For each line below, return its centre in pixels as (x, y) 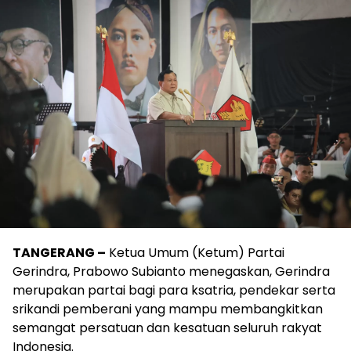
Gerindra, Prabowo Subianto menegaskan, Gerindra (171, 272)
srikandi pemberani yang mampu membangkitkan (168, 309)
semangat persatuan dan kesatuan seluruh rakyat (167, 328)
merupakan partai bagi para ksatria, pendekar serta (174, 291)
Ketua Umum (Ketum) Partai (195, 253)
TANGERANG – (59, 253)
